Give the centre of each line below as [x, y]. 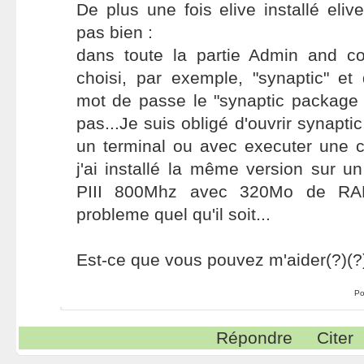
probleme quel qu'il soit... [173, 214]
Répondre [255, 338]
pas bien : [114, 32]
